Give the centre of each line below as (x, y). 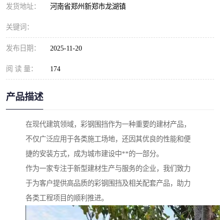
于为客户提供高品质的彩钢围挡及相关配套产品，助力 (108, 183)
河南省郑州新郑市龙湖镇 (90, 6)
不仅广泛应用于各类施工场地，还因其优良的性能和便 (108, 139)
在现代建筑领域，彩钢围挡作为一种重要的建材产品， (108, 124)
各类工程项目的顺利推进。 (67, 198)
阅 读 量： (22, 69)
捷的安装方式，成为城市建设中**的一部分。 (94, 154)
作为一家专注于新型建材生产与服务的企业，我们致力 (108, 169)
